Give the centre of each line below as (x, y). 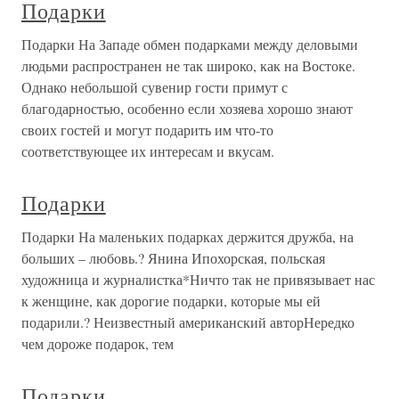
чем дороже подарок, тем (98, 343)
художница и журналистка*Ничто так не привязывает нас (198, 279)
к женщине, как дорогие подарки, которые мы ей (171, 301)
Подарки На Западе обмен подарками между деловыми (190, 44)
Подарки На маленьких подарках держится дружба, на (187, 236)
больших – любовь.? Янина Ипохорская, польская (173, 258)
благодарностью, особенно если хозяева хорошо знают (187, 108)
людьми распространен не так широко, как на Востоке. (188, 65)
